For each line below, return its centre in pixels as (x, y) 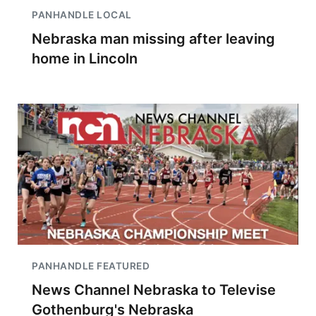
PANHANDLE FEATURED (91, 266)
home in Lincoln (85, 59)
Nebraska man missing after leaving (153, 39)
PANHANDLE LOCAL (82, 15)
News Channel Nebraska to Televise (154, 290)
